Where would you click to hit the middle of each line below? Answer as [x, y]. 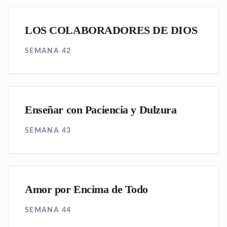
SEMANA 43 [48, 131]
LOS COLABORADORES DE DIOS [111, 30]
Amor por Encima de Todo [87, 190]
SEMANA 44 [48, 210]
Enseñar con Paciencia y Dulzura [101, 110]
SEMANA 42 [48, 51]
